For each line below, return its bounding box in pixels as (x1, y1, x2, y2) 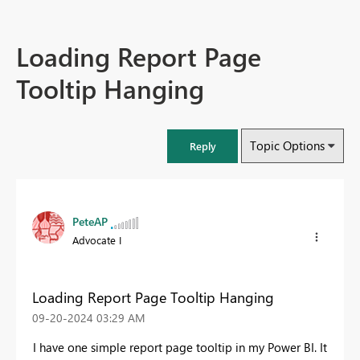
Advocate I (72, 233, 121, 247)
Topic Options (250, 137, 325, 154)
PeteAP (72, 214, 108, 230)
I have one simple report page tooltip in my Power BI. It (33, 338, 327, 355)
